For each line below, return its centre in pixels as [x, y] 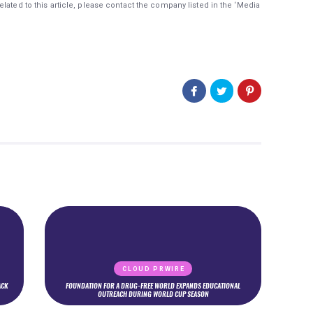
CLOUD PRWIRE [154, 269]
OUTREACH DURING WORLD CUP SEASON [153, 294]
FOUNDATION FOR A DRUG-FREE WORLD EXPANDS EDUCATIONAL [153, 286]
